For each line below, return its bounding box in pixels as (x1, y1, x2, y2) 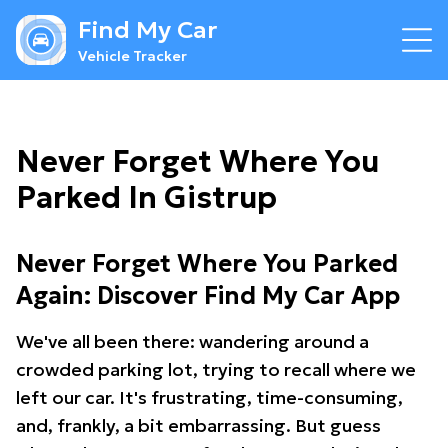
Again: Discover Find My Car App (16, 281, 400, 311)
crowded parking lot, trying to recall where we (16, 358, 416, 381)
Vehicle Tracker (78, 47, 187, 65)
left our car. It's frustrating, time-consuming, (16, 386, 403, 409)
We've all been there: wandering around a (16, 330, 369, 353)
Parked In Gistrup (16, 179, 277, 216)
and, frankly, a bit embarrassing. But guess (16, 414, 381, 437)
